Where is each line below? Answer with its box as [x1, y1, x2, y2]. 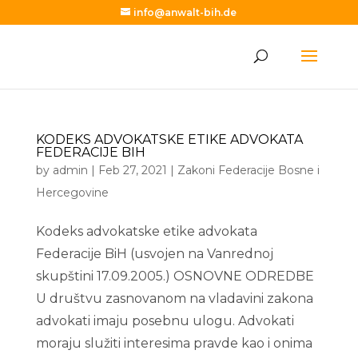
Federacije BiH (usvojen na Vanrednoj [35, 246, 273, 261]
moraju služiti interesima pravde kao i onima [35, 336, 312, 351]
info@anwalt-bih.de [133, 6, 237, 18]
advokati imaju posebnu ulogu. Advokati [35, 313, 294, 328]
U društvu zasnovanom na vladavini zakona [35, 291, 313, 306]
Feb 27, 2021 [97, 163, 167, 177]
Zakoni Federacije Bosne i [177, 163, 320, 177]
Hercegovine [35, 185, 109, 200]
